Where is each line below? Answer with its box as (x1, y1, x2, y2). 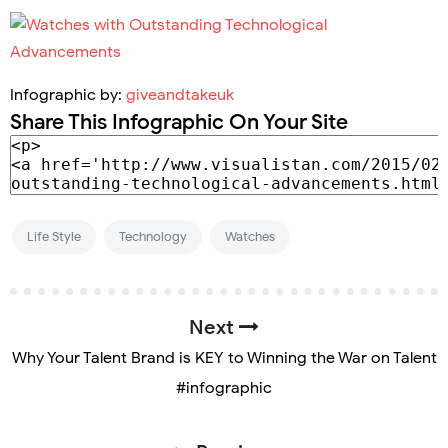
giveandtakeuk (126, 84, 234, 105)
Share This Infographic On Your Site (10, 108, 348, 135)
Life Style (27, 227, 81, 245)
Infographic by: (10, 84, 126, 105)
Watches (225, 227, 275, 245)
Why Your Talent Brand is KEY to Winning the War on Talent (11, 347, 437, 368)
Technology (119, 227, 187, 245)
